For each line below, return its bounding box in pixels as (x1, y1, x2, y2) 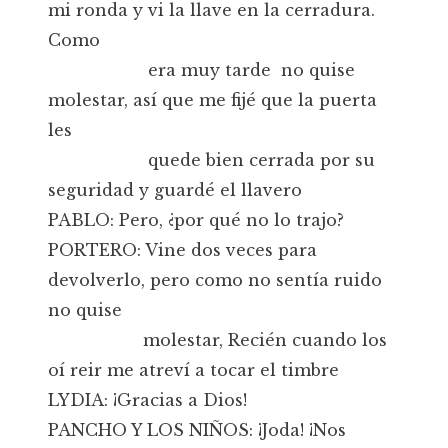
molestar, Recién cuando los (48, 330, 387, 350)
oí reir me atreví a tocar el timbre (48, 360, 339, 380)
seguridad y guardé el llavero (48, 180, 302, 200)
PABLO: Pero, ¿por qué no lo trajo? (48, 210, 344, 230)
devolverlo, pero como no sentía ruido (48, 270, 382, 290)
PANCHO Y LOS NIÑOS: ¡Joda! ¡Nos (48, 420, 346, 440)
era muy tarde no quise (48, 60, 355, 80)
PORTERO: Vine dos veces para (48, 240, 317, 260)
